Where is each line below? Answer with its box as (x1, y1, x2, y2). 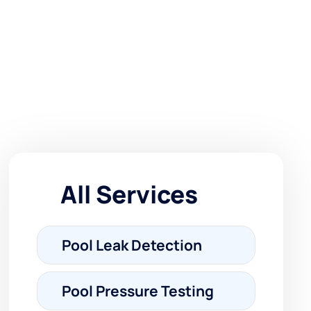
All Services (60, 178, 198, 211)
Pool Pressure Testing (61, 281, 214, 301)
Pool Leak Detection (61, 235, 202, 255)
